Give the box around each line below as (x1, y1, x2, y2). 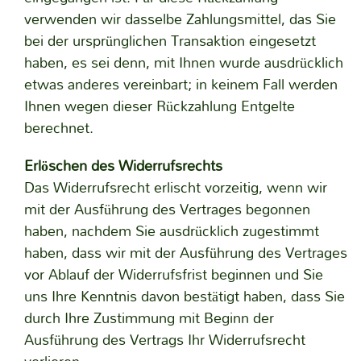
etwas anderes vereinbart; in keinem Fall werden (23, 69, 338, 99)
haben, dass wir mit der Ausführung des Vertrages (23, 238, 347, 268)
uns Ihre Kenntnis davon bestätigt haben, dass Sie (23, 281, 345, 311)
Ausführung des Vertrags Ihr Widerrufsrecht (23, 325, 305, 355)
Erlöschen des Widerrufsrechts (23, 151, 222, 180)
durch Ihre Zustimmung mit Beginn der (23, 303, 274, 333)
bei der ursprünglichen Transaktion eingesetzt (23, 26, 316, 56)
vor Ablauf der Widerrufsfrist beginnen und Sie (23, 259, 323, 289)
